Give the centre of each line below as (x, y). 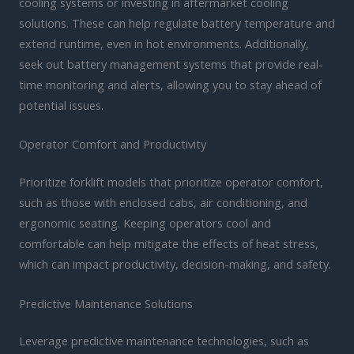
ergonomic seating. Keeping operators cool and (145, 223)
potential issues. (61, 105)
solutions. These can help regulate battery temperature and (177, 23)
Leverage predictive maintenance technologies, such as (164, 341)
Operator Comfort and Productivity (113, 144)
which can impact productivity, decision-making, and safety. (175, 264)
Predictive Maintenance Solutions (106, 303)
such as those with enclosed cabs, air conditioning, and (163, 203)
